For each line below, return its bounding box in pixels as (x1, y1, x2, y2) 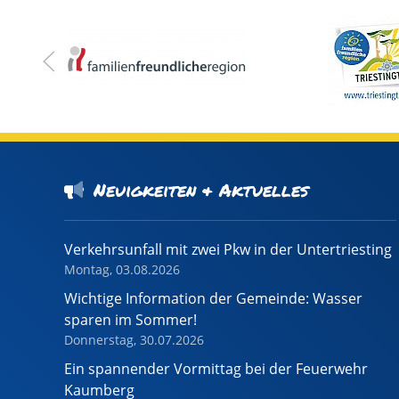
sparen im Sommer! (64, 310, 197, 330)
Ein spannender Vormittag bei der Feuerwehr (64, 359, 368, 379)
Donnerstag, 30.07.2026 (64, 331, 204, 349)
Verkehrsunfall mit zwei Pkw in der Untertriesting (64, 240, 392, 260)
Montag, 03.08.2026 (64, 261, 180, 279)
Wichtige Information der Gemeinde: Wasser (64, 289, 362, 309)
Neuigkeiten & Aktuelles (94, 177, 308, 203)
